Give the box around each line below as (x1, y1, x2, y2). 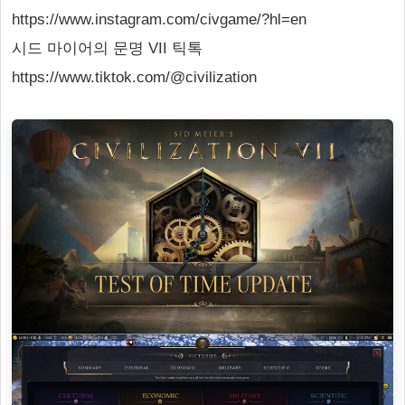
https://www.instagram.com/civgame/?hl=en (12, 11, 306, 28)
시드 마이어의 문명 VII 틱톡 (12, 40, 202, 57)
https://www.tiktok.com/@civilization (12, 69, 257, 86)
